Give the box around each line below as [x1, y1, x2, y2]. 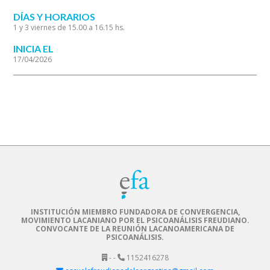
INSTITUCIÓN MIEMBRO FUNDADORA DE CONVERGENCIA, [30, 206, 240, 217]
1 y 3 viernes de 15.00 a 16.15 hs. [13, 22, 125, 33]
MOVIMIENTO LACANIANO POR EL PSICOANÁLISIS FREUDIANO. [20, 215, 250, 225]
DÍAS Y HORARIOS [13, 11, 96, 23]
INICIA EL [13, 43, 54, 55]
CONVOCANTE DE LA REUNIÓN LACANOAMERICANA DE [36, 223, 234, 234]
